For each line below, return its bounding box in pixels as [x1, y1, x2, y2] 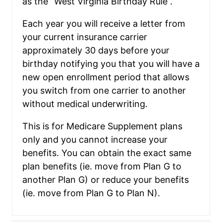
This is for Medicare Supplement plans [22, 120, 182, 131]
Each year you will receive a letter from [22, 18, 185, 29]
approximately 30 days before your [22, 45, 169, 55]
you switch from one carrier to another [22, 85, 186, 96]
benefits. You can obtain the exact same [22, 147, 191, 158]
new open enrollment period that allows [22, 71, 189, 82]
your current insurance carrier [22, 31, 147, 42]
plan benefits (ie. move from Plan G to [22, 161, 181, 171]
